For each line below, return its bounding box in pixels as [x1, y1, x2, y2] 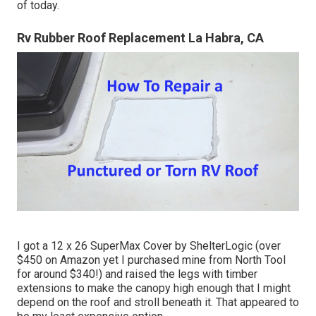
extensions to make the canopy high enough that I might [17, 281, 291, 296]
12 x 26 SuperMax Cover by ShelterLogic [51, 239, 253, 253]
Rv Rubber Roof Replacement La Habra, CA [17, 30, 264, 46]
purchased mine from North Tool [128, 253, 286, 267]
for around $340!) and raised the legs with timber [17, 267, 257, 281]
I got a [17, 239, 51, 253]
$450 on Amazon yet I [17, 253, 128, 267]
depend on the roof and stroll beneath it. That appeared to [17, 296, 299, 310]
